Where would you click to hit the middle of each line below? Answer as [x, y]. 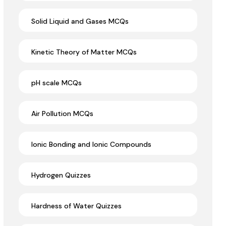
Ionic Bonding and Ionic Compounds [91, 145]
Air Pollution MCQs [62, 114]
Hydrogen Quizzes [61, 175]
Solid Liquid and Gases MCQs [80, 21]
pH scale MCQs [56, 83]
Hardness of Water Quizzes [76, 206]
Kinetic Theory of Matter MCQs [84, 52]
